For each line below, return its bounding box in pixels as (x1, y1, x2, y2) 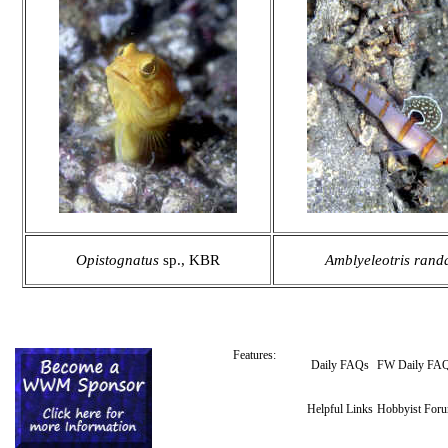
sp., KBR (163, 251, 220, 268)
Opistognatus (76, 251, 159, 268)
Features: (233, 348, 276, 362)
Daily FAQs (311, 358, 369, 372)
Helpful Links (307, 402, 373, 416)
